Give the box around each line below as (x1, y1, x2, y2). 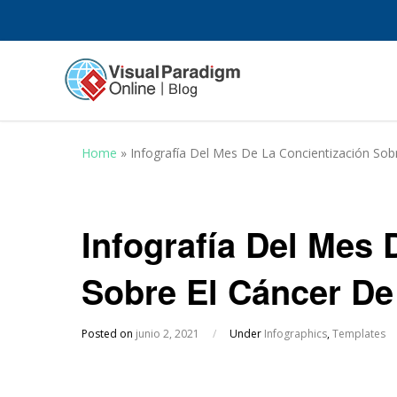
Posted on (82, 326, 136, 341)
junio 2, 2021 (136, 326, 199, 341)
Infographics (264, 326, 327, 341)
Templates (332, 326, 385, 341)
